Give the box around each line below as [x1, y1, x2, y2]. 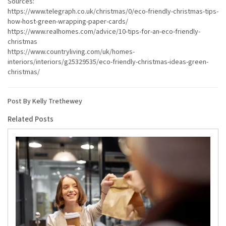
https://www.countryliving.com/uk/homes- [8, 47, 135, 58]
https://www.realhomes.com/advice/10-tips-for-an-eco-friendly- [8, 27, 200, 37]
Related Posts [8, 114, 53, 125]
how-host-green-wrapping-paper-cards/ [8, 17, 128, 27]
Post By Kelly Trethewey [8, 96, 82, 107]
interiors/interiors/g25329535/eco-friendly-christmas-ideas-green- [8, 57, 208, 68]
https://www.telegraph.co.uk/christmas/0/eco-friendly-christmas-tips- [8, 7, 218, 17]
